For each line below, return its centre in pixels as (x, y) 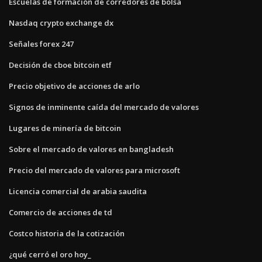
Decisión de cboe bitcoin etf (60, 65)
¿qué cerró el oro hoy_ (50, 254)
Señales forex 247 (41, 44)
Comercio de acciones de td (61, 212)
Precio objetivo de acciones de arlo (74, 86)
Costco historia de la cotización (67, 233)
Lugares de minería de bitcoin (65, 128)
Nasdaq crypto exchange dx (61, 23)
